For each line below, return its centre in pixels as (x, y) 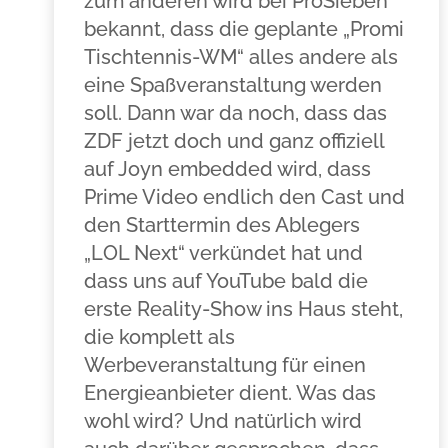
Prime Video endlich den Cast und (244, 197)
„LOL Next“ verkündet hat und (223, 253)
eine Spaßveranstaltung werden (232, 85)
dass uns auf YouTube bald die (225, 281)
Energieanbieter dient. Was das (229, 393)
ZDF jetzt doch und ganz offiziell (233, 141)
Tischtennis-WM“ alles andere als (240, 57)
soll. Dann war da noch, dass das (235, 113)
